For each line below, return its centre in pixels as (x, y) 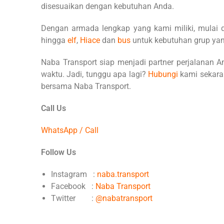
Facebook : (73, 186)
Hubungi (164, 74)
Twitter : (73, 198)
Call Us (53, 108)
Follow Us (58, 152)
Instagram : (74, 174)
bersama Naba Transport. (86, 86)
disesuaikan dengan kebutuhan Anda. (108, 6)
